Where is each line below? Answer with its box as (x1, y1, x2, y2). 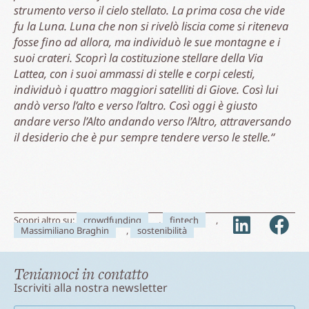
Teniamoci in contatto (14, 262, 148, 285)
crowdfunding (83, 213, 141, 226)
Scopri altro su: (14, 213, 77, 226)
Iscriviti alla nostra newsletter (14, 279, 168, 295)
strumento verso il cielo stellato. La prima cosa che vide (14, 1, 285, 18)
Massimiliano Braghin (21, 223, 109, 237)
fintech (170, 213, 199, 226)
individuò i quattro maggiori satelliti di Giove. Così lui (14, 81, 278, 97)
